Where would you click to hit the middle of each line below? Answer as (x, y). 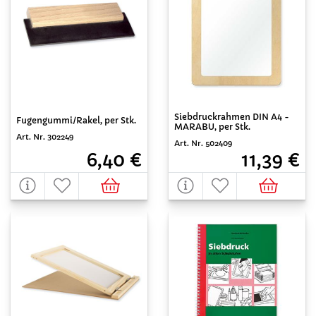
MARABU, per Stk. (212, 127)
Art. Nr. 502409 (203, 143)
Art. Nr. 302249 (45, 136)
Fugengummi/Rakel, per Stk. (76, 120)
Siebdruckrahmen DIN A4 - (232, 117)
